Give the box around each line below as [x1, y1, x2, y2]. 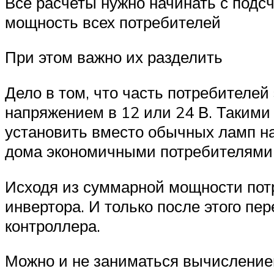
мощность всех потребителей [5, 12, 221, 32]
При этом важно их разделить [5, 47, 223, 67]
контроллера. [5, 215, 100, 235]
